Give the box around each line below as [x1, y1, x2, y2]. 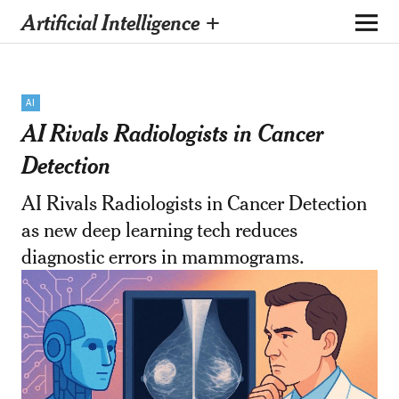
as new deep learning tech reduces [20, 217, 297, 242]
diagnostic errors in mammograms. [20, 244, 305, 269]
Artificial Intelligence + [20, 7, 221, 36]
